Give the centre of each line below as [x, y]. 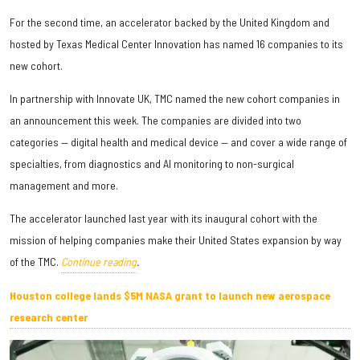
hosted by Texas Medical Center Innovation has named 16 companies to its [176, 44]
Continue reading [99, 262]
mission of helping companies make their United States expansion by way [176, 240]
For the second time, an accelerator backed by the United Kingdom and [170, 22]
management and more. [64, 186]
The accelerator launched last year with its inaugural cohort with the [164, 219]
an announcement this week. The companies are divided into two [155, 121]
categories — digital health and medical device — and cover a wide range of [178, 142]
